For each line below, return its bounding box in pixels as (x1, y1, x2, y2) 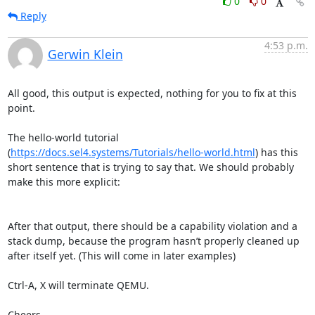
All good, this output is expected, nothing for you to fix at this (7, 86, 297, 100)
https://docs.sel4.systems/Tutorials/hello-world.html (10, 146, 255, 159)
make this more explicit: (7, 175, 120, 188)
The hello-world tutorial (7, 131, 119, 144)
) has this (255, 146, 298, 159)
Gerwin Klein (47, 46, 123, 63)
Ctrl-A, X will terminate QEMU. (7, 278, 149, 292)
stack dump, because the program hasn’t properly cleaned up (7, 234, 300, 247)
